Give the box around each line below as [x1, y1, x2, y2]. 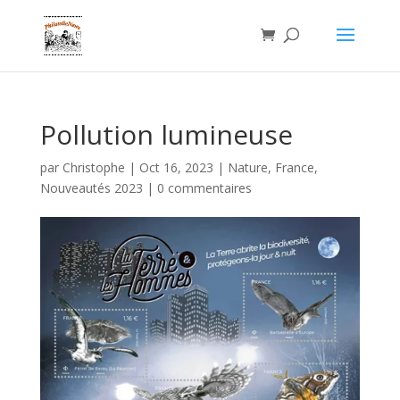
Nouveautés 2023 [39, 179, 143, 196]
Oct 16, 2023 [138, 159, 213, 176]
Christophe [62, 159, 125, 176]
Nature [227, 159, 268, 176]
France [274, 159, 314, 176]
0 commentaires [156, 179, 252, 196]
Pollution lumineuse [39, 116, 293, 153]
